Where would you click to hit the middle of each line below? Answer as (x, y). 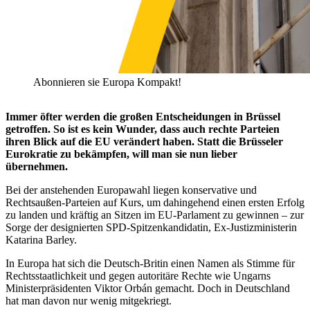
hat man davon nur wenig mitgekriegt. (89, 301)
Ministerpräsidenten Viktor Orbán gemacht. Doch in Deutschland (148, 289)
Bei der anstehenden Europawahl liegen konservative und (131, 190)
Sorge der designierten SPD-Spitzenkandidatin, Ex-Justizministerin (151, 228)
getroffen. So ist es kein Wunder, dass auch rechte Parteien (143, 129)
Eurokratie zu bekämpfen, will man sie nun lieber (121, 154)
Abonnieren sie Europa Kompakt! (107, 82)
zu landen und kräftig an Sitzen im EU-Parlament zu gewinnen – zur (155, 215)
